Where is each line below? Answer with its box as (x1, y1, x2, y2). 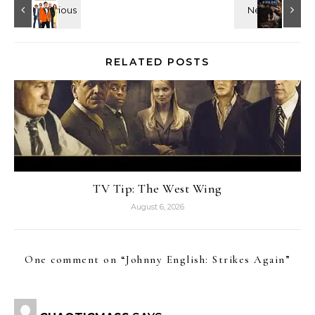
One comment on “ (25, 253, 126, 266)
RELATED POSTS (105, 56, 210, 68)
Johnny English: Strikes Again (126, 253, 285, 266)
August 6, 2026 (131, 202, 184, 212)
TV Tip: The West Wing (93, 181, 222, 196)
